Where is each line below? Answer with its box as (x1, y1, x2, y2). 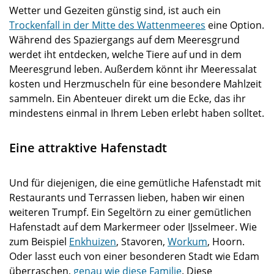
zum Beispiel (9, 235, 69, 248)
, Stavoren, (116, 235, 168, 248)
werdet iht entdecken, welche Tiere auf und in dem (9, 48, 242, 61)
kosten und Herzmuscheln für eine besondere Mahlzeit (9, 77, 262, 91)
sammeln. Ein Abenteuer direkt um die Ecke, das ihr (9, 92, 246, 105)
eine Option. (206, 18, 264, 32)
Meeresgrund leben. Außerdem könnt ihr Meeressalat (9, 62, 257, 76)
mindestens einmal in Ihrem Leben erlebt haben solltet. (9, 106, 264, 120)
